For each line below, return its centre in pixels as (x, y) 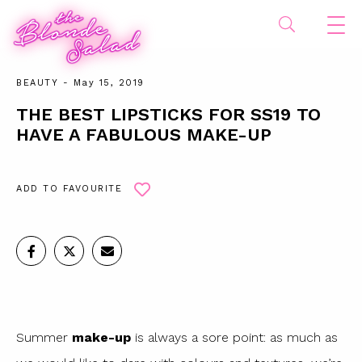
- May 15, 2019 (101, 83)
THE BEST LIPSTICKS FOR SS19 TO (168, 114)
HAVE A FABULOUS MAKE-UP (144, 135)
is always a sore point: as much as (234, 338)
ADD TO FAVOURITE (69, 189)
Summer (44, 338)
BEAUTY (37, 83)
